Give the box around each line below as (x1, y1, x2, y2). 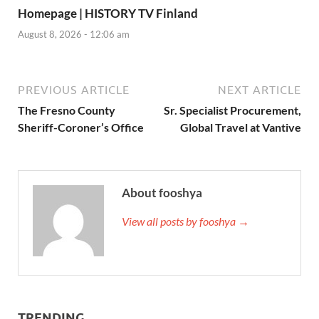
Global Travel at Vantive (180, 120, 301, 134)
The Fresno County (18, 103, 115, 117)
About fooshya (122, 184, 202, 200)
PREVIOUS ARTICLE (18, 83, 130, 96)
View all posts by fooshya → (122, 214, 249, 228)
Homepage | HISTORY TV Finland (18, 6, 198, 21)
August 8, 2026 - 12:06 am (18, 28, 130, 40)
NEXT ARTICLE (218, 83, 301, 96)
